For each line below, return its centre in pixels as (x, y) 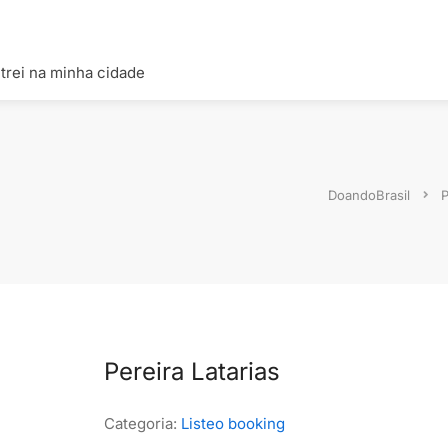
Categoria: (142, 423)
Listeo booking (232, 423)
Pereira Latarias (191, 371)
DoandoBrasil (369, 194)
